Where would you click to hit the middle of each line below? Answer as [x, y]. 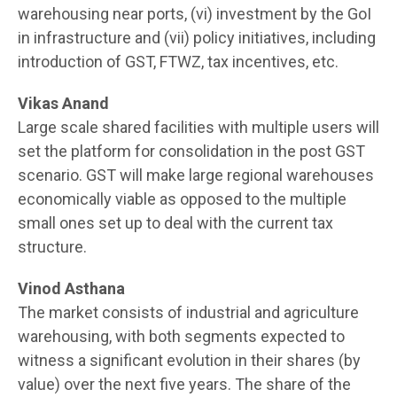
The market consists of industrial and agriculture [188, 312]
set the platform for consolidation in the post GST [191, 151]
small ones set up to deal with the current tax [175, 222]
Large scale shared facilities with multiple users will [198, 127]
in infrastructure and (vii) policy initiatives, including [197, 37]
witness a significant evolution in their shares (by [189, 360]
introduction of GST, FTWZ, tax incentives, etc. [178, 61]
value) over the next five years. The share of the [184, 384]
